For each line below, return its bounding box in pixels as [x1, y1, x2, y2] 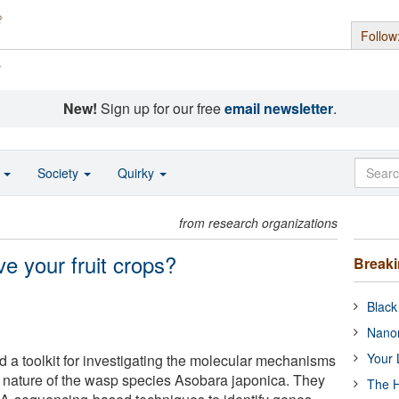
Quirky [118, 164, 158, 182]
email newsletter [224, 98, 333, 118]
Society [37, 164, 82, 182]
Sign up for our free [96, 98, 224, 118]
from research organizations [179, 214, 338, 232]
